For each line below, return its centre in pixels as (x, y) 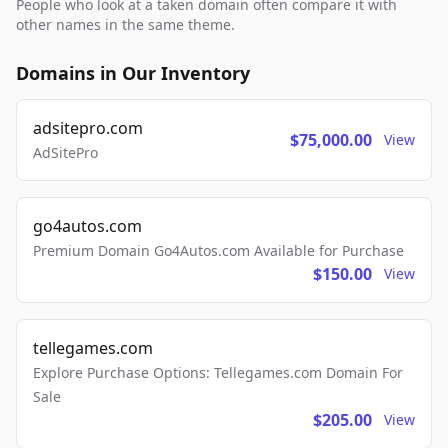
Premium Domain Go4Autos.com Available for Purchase (218, 251)
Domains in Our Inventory (133, 73)
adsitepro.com (88, 128)
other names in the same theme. (125, 25)
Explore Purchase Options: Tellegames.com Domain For (218, 373)
